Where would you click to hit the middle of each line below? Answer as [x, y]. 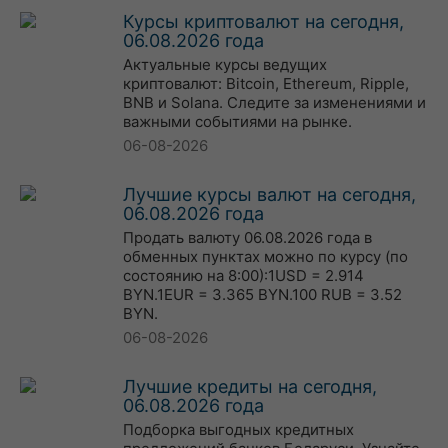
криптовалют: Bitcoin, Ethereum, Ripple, [266, 83]
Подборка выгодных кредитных [238, 429]
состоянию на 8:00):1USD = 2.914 [243, 275]
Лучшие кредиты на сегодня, [250, 386]
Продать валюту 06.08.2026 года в [247, 237]
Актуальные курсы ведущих [225, 64]
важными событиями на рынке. [237, 121]
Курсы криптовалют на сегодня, [263, 21]
